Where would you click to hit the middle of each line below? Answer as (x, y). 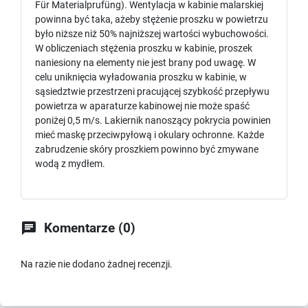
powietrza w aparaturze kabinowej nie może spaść (142, 106)
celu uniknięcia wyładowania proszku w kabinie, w (141, 77)
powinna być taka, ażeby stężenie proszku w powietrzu (152, 20)
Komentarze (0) (90, 229)
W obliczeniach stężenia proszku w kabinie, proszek (144, 48)
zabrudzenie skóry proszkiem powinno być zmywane (147, 150)
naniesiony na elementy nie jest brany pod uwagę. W (145, 63)
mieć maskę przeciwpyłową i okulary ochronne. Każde (150, 135)
